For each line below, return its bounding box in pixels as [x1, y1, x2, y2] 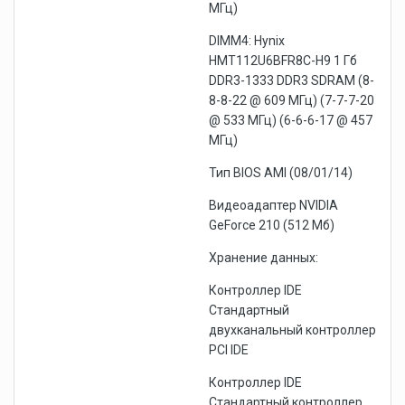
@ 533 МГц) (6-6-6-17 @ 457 [209, 113, 372, 127]
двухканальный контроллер [209, 323, 376, 337]
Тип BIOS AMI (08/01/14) [209, 165, 353, 180]
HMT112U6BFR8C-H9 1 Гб [209, 53, 357, 68]
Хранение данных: [209, 250, 318, 265]
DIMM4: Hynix [209, 33, 285, 48]
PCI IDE [209, 343, 249, 357]
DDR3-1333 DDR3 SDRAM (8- [209, 73, 374, 88]
